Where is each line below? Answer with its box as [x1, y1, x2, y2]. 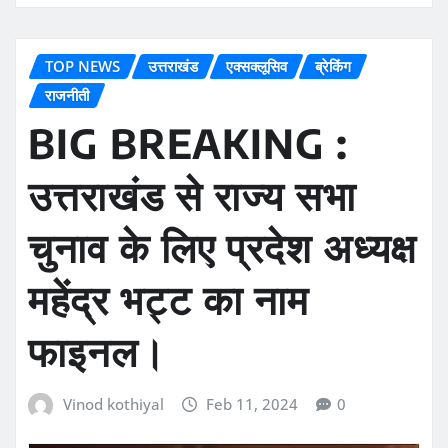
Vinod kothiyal [62, 394, 164, 415]
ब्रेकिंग [315, 55, 351, 76]
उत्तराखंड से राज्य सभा [28, 170, 356, 221]
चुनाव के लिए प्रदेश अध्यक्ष [28, 222, 416, 273]
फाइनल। [28, 326, 166, 377]
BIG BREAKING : [28, 118, 348, 169]
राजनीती [45, 84, 89, 105]
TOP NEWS [45, 55, 120, 76]
